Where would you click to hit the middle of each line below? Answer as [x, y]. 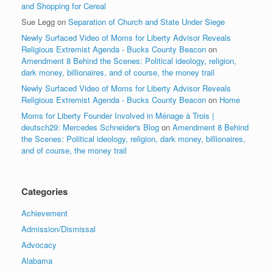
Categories [44, 191]
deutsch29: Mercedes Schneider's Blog [90, 127]
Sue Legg [38, 21]
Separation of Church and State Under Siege [147, 21]
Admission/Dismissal [58, 229]
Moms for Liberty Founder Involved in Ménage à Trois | [118, 115]
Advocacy [39, 244]
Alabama [37, 260]
